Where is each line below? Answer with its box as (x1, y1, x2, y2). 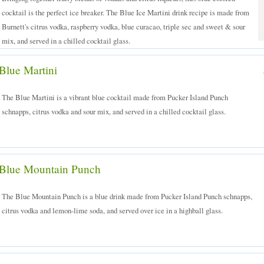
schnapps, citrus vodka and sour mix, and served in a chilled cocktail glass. (2, 106, 226, 117)
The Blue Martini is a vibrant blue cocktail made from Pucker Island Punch (2, 92, 228, 103)
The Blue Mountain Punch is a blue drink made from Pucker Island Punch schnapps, (2, 191, 252, 202)
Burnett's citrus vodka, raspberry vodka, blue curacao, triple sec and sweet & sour (2, 21, 245, 32)
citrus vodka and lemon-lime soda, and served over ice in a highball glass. (2, 205, 223, 216)
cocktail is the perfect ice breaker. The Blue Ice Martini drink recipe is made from (2, 7, 249, 18)
